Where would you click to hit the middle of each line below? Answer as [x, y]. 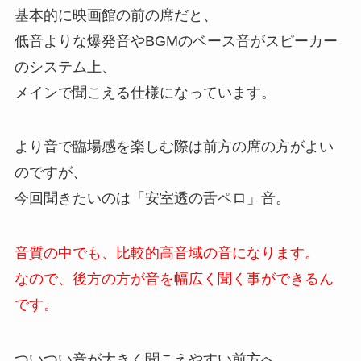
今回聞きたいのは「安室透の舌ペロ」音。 [152, 199]
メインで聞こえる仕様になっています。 [145, 92]
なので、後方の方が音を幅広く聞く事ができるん [174, 279]
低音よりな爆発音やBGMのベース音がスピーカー [176, 41]
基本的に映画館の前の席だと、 [116, 15]
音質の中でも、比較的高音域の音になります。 [166, 253]
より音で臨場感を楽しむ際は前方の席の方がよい [174, 147]
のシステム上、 [65, 66]
